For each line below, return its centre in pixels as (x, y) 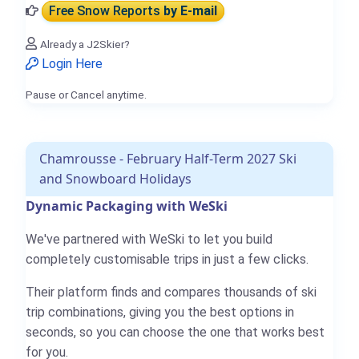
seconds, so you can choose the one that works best (175, 333)
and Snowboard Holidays (115, 179)
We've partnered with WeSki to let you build (149, 240)
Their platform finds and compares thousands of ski (171, 292)
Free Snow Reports (106, 11)
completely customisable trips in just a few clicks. (167, 260)
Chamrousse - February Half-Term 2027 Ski (168, 159)
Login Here (71, 64)
